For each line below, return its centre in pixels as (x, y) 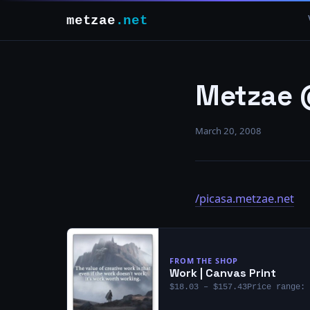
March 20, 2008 (228, 131)
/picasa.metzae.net (245, 199)
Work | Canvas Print (223, 273)
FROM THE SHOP (204, 261)
